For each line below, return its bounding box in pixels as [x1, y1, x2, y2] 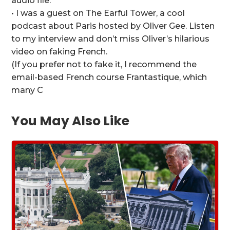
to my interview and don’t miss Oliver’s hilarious [11, 34, 210, 44]
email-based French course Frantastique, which [11, 72, 207, 83]
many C [11, 85, 44, 95]
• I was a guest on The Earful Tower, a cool [11, 8, 185, 18]
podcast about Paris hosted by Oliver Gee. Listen [11, 21, 215, 31]
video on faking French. [11, 47, 108, 57]
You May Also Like [11, 112, 130, 130]
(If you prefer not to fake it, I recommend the [11, 60, 197, 70]
